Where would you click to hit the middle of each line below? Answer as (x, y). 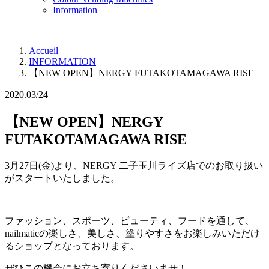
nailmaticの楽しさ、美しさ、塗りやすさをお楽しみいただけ (132, 233)
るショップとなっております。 (72, 246)
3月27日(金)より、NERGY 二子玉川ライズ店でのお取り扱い (134, 165)
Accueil (44, 51)
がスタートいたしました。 (62, 178)
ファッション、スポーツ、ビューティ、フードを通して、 (130, 220)
